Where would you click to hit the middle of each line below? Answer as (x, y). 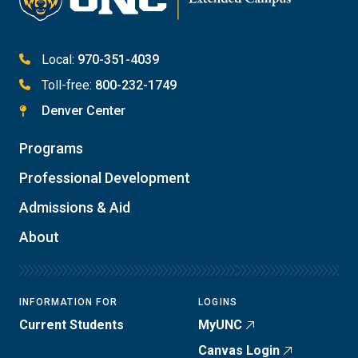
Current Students (72, 324)
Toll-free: (67, 85)
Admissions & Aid (75, 207)
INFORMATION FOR (68, 302)
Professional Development (105, 177)
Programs (51, 148)
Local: (58, 59)
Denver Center (84, 110)
